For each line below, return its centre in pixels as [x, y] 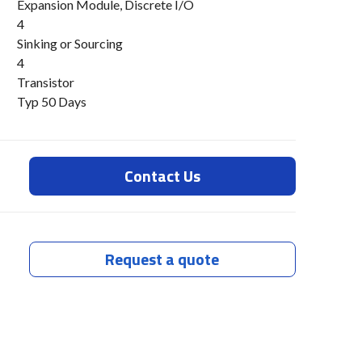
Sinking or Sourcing [70, 44]
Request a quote [162, 259]
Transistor [46, 82]
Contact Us [162, 176]
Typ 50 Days [52, 102]
